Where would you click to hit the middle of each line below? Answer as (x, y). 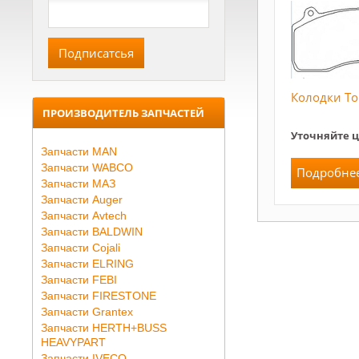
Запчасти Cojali (81, 248)
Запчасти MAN (79, 151)
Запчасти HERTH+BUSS (104, 328)
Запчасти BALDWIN (92, 232)
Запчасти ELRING (87, 264)
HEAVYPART (73, 342)
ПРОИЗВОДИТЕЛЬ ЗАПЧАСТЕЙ (123, 113)
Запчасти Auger (82, 200)
